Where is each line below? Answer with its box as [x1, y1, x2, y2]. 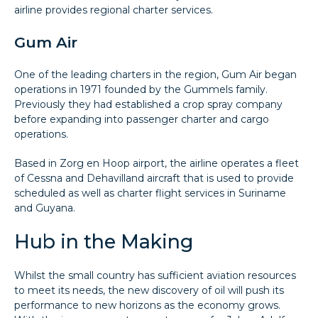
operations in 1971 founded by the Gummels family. [14, 82, 268, 96]
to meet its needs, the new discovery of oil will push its [14, 283, 284, 297]
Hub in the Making [14, 229, 193, 253]
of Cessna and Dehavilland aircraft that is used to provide [14, 171, 294, 185]
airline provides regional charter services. [14, 3, 213, 16]
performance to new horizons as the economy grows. [14, 298, 280, 312]
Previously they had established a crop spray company [14, 97, 283, 111]
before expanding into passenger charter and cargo [14, 112, 269, 126]
